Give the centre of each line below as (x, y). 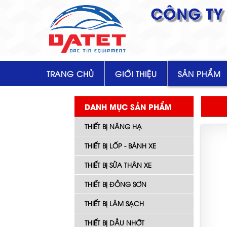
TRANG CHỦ (70, 73)
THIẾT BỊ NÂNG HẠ (113, 126)
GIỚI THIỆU (136, 73)
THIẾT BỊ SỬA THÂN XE (118, 165)
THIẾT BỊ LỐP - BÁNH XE (120, 145)
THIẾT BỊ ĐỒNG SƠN (116, 184)
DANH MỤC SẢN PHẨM (128, 106)
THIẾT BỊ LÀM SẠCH (114, 203)
